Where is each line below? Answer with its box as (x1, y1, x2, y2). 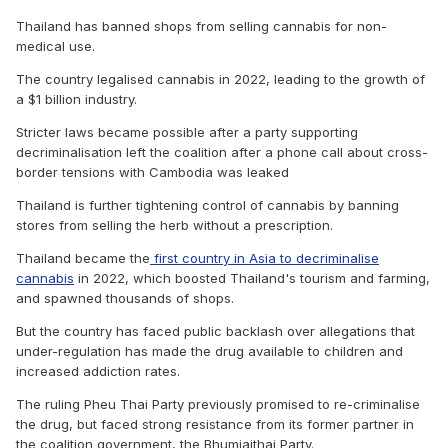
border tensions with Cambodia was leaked (16, 163, 289, 180)
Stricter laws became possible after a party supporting (16, 123, 358, 140)
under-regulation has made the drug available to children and (16, 342, 403, 359)
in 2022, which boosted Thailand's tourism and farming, (74, 269, 430, 286)
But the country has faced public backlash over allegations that (16, 322, 415, 339)
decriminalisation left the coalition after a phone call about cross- (16, 143, 428, 160)
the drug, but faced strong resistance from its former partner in (16, 415, 414, 432)
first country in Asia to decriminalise (150, 249, 379, 266)
